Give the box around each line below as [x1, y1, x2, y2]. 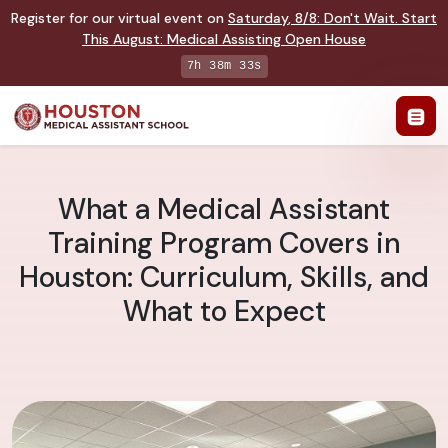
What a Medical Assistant [58, 191, 390, 229]
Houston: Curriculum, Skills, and [19, 259, 429, 297]
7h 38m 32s [186, 59, 262, 73]
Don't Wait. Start [324, 9, 437, 27]
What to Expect [122, 293, 326, 331]
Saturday [228, 9, 288, 27]
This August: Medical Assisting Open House [82, 30, 366, 48]
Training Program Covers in [48, 225, 400, 263]
